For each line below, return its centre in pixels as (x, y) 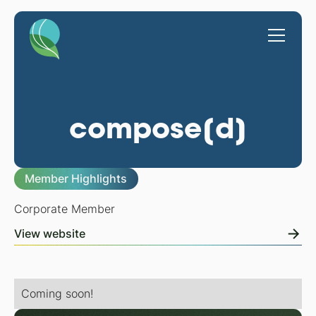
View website (49, 233)
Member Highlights (76, 179)
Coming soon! (57, 294)
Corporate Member (64, 209)
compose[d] (158, 128)
